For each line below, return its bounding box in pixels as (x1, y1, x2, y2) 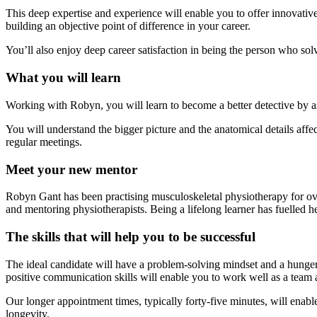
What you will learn (6, 70, 121, 86)
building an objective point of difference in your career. (6, 20, 250, 33)
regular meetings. (6, 135, 82, 148)
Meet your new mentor (6, 161, 137, 177)
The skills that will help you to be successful (6, 229, 255, 244)
